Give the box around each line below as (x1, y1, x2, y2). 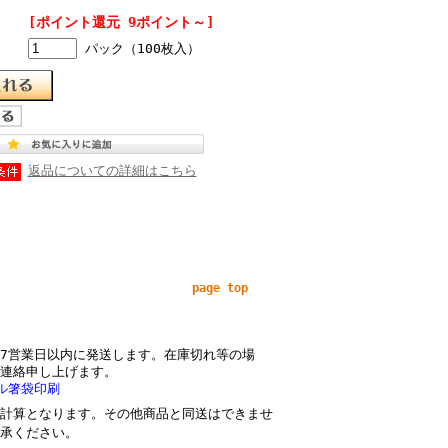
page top (191, 281, 248, 295)
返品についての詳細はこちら (27, 163, 197, 178)
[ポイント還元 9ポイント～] (27, 14, 214, 30)
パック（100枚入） (76, 41, 200, 56)
